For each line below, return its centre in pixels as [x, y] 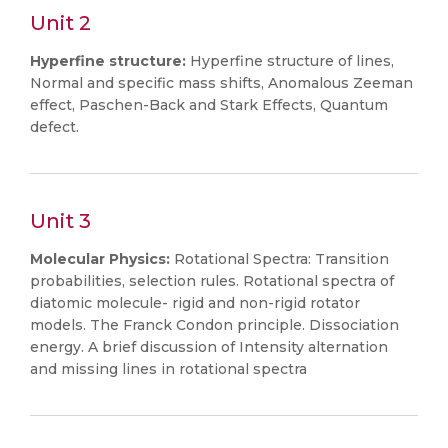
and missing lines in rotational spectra [168, 369]
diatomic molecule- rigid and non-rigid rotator [195, 303]
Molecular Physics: [100, 259]
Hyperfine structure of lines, [290, 61]
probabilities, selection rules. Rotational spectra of [212, 281]
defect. [54, 127]
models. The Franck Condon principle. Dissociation [214, 325]
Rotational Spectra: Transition [279, 259]
